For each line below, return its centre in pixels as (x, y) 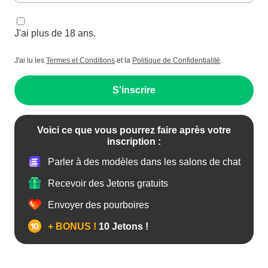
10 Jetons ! (122, 226)
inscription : (134, 142)
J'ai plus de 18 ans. (55, 33)
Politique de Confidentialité (176, 61)
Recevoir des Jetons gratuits (108, 183)
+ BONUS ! (72, 226)
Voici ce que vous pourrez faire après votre (134, 130)
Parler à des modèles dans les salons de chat (144, 162)
